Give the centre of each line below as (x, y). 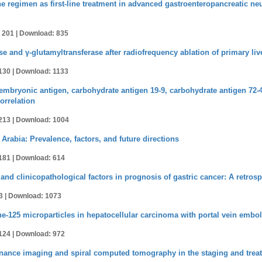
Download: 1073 (35, 196)
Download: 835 (44, 33)
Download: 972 (40, 234)
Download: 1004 (42, 120)
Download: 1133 (42, 71)
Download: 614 (40, 158)
